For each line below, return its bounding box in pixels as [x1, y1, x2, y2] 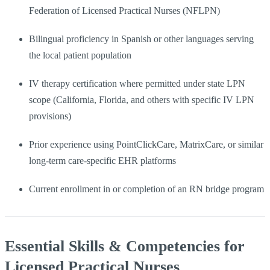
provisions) [29, 110, 71, 121]
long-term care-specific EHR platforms [29, 155, 176, 166]
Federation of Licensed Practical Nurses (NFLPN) [29, 5, 220, 16]
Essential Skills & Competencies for [5, 237, 245, 255]
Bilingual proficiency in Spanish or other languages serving [29, 33, 254, 44]
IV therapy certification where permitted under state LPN [29, 78, 245, 89]
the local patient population [29, 49, 131, 60]
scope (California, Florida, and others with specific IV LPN [29, 94, 254, 105]
